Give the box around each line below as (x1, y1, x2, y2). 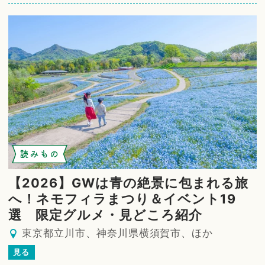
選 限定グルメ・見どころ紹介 (8, 206, 202, 222)
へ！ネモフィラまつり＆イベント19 (8, 190, 236, 206)
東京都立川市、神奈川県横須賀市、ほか (22, 227, 214, 239)
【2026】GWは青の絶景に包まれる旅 (8, 174, 248, 190)
